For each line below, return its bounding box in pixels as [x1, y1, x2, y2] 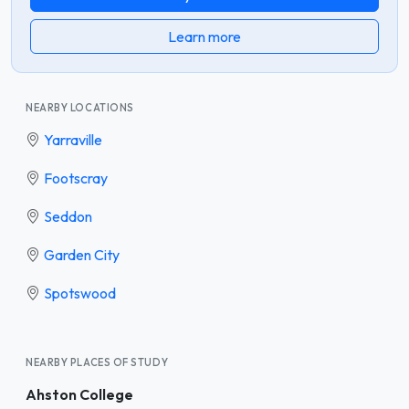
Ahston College [26, 384, 133, 404]
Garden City [44, 245, 120, 264]
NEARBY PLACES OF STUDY [26, 355, 169, 369]
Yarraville [44, 130, 102, 149]
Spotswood [44, 283, 116, 302]
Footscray [44, 168, 108, 187]
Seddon [44, 206, 92, 225]
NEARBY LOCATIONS [26, 100, 134, 114]
